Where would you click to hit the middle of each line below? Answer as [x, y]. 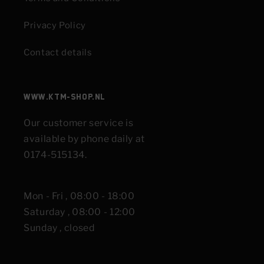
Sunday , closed [59, 228]
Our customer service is [79, 123]
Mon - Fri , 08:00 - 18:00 [79, 196]
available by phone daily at [85, 139]
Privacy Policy [55, 25]
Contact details [58, 52]
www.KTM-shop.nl [65, 97]
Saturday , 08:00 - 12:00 [80, 212]
